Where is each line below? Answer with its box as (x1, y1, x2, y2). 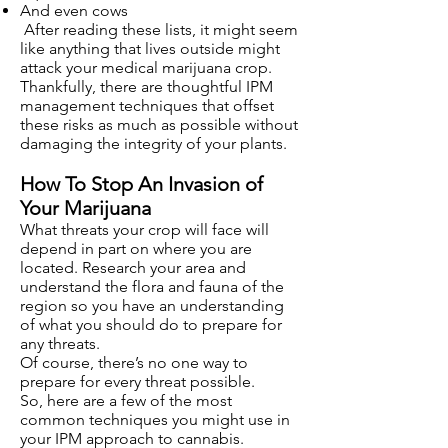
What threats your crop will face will (20, 220, 269, 239)
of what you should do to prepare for (20, 315, 282, 334)
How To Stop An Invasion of (20, 172, 263, 196)
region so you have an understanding (20, 296, 284, 315)
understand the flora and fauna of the (20, 277, 284, 296)
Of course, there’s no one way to (20, 353, 248, 372)
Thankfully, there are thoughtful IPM (20, 77, 273, 96)
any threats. (20, 334, 100, 353)
